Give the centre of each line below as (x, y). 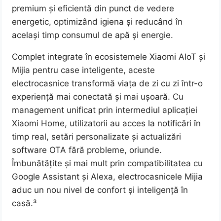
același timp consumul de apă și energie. (93, 35)
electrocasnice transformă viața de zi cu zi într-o (108, 84)
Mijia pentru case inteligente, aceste (84, 70)
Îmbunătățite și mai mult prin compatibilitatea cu (108, 164)
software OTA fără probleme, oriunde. (87, 150)
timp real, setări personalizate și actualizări (97, 137)
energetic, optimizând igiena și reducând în (97, 22)
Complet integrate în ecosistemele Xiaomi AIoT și (109, 57)
